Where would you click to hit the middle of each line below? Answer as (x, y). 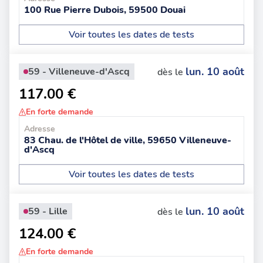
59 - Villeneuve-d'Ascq (79, 72)
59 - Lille (48, 211)
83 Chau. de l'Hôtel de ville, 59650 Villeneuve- (128, 140)
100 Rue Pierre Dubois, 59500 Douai (105, 10)
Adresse (40, 129)
